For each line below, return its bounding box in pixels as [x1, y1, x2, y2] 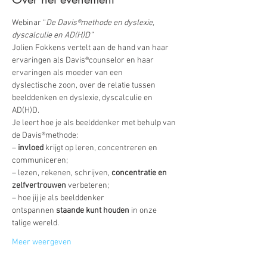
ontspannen [12, 206, 56, 216]
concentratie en [111, 168, 169, 178]
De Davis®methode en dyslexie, [46, 18, 156, 28]
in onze [129, 206, 159, 216]
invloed [18, 143, 44, 153]
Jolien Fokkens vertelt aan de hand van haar [12, 43, 170, 53]
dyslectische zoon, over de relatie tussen [12, 80, 157, 91]
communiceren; [12, 156, 70, 166]
